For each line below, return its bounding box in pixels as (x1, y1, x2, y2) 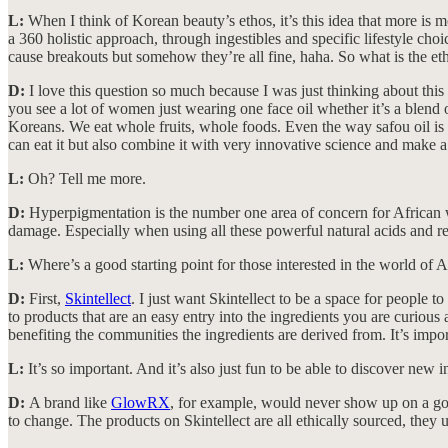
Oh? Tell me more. (24, 170, 146, 188)
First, (29, 290, 65, 308)
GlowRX (111, 394, 170, 412)
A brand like (29, 394, 111, 412)
